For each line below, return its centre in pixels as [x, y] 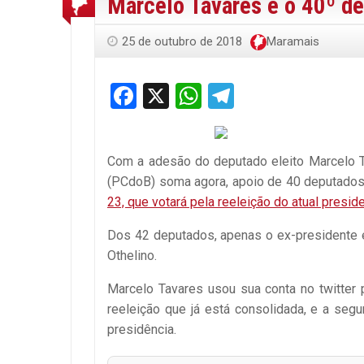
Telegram [286, 96]
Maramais [293, 42]
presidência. [142, 330]
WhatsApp [260, 96]
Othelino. [132, 256]
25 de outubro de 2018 [182, 42]
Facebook [191, 96]
